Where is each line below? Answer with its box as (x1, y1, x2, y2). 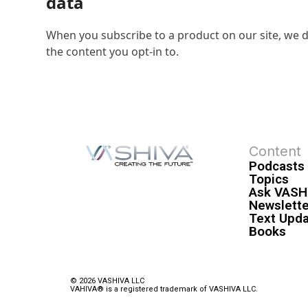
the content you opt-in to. (46, 44, 179, 60)
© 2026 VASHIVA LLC (70, 276, 144, 286)
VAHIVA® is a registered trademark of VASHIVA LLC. (70, 285, 258, 294)
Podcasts (248, 157, 305, 174)
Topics (248, 170, 289, 187)
